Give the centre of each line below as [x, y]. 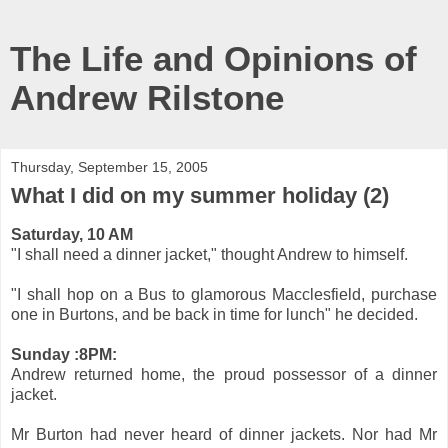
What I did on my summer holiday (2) [200, 195]
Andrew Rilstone [147, 98]
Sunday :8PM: [64, 354]
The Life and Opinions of [213, 59]
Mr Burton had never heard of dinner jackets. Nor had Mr [224, 434]
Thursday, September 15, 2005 [109, 167]
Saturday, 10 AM [72, 234]
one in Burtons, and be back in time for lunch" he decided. [214, 314]
